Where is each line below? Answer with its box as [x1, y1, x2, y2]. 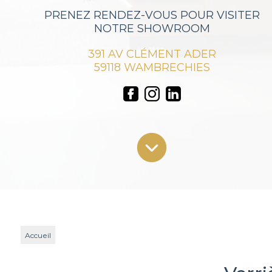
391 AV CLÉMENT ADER [87, 47, 216, 61]
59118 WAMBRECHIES [93, 61, 210, 74]
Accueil [24, 231, 51, 240]
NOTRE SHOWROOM [93, 22, 210, 35]
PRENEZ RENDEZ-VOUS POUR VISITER [44, 8, 260, 22]
